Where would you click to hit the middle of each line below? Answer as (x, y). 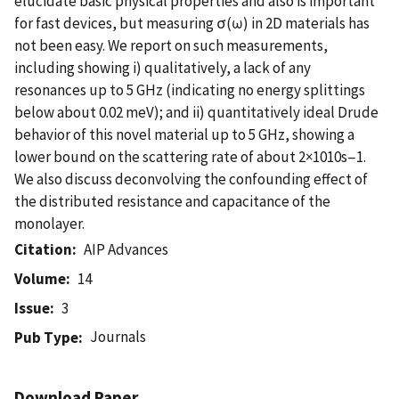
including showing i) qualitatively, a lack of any (163, 67)
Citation (43, 249)
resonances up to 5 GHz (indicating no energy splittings (190, 90)
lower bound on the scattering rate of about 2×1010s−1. (190, 156)
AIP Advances (126, 249)
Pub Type (46, 337)
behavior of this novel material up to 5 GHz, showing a (184, 134)
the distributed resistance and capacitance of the (172, 201)
